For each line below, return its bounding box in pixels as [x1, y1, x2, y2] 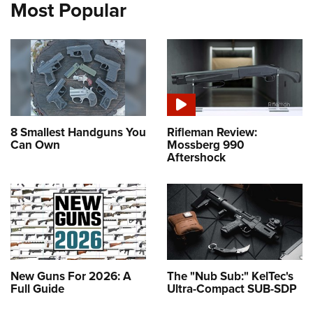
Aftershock [167, 148, 226, 166]
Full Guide [10, 279, 64, 298]
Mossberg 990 [167, 136, 245, 154]
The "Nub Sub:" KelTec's [167, 267, 293, 285]
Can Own [10, 136, 60, 154]
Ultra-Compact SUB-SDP [167, 279, 297, 298]
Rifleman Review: [167, 123, 257, 141]
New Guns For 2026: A [10, 267, 131, 285]
